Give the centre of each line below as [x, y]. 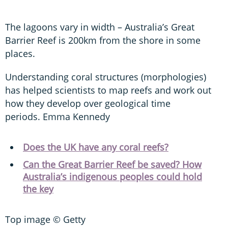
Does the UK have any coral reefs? [96, 147]
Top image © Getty [45, 219]
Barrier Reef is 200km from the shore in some [103, 40]
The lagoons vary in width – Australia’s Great [100, 27]
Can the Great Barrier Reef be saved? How [112, 164]
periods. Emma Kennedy [58, 116]
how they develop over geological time [88, 103]
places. [20, 53]
